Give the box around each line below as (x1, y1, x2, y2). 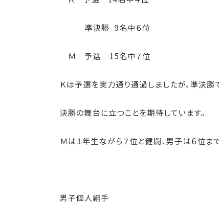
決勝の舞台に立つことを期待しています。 (60, 107, 205, 118)
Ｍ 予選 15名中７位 (60, 50, 151, 62)
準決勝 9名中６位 (60, 22, 151, 33)
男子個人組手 (60, 192, 109, 203)
